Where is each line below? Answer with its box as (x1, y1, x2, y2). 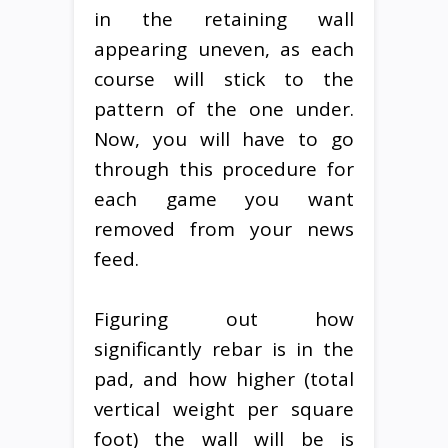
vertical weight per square (94, 395, 354, 422)
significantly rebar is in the (94, 335, 354, 362)
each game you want (94, 185, 354, 212)
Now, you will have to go (94, 125, 354, 152)
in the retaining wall (94, 5, 354, 32)
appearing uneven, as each (94, 35, 354, 62)
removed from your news (94, 215, 354, 242)
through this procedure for (94, 155, 354, 182)
